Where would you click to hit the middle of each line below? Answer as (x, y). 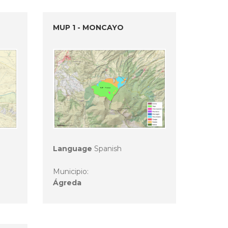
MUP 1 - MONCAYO (88, 27)
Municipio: (72, 172)
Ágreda (67, 183)
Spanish (107, 149)
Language (72, 149)
